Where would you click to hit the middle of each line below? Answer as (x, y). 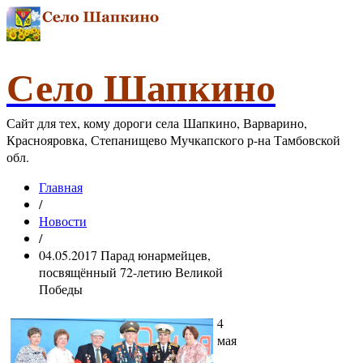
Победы (61, 289)
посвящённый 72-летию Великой (131, 272)
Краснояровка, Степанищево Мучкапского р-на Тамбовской (173, 140)
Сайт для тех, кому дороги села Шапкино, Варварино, (157, 123)
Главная (61, 187)
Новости (63, 221)
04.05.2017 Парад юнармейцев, (125, 255)
